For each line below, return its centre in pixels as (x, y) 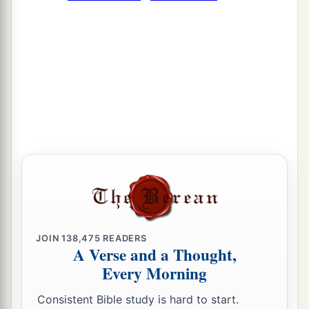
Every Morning (154, 273)
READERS (123, 238)
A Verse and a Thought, (154, 255)
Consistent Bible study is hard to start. (138, 299)
